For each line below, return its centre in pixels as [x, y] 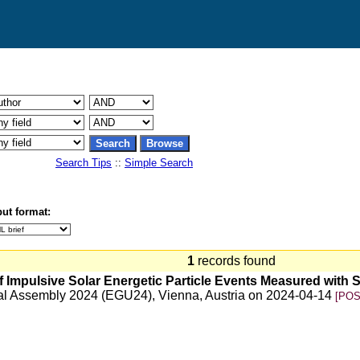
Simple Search [159, 163]
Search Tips [84, 163]
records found [238, 261]
